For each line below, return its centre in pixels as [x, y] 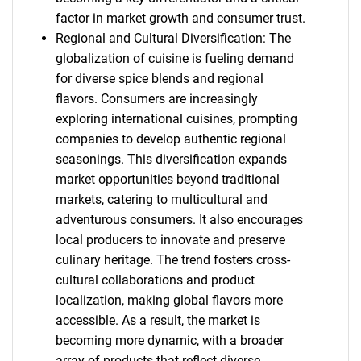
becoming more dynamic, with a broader [169, 340]
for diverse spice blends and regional [159, 79]
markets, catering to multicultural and [161, 199]
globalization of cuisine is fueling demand [174, 58]
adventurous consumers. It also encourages [179, 220]
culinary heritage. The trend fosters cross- [172, 260]
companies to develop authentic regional [170, 139]
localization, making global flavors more [169, 300]
